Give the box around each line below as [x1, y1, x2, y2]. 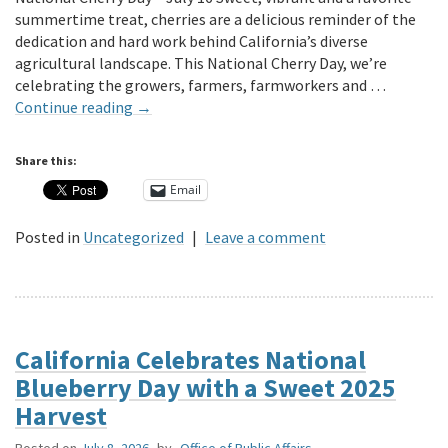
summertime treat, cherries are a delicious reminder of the [15, 8, 416, 29]
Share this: [15, 152, 77, 168]
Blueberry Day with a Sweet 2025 [15, 370, 396, 404]
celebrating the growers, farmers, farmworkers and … [15, 74, 386, 95]
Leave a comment [205, 226, 326, 247]
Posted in [15, 226, 80, 247]
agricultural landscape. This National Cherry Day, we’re [15, 52, 387, 73]
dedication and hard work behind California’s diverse [15, 30, 368, 51]
